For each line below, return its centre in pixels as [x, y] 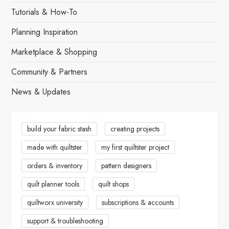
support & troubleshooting [65, 221]
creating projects [135, 129]
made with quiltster [55, 147]
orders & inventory [55, 165]
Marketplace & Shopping [54, 52]
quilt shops [114, 184]
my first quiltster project [135, 147]
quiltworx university [55, 202]
